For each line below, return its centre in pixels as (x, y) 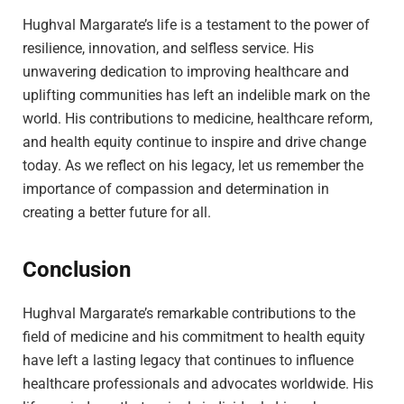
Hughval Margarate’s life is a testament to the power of (196, 24)
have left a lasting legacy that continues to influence (188, 361)
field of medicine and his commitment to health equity (194, 337)
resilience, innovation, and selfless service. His (168, 48)
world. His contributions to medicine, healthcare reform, (197, 118)
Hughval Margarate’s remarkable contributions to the (189, 314)
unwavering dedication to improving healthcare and (186, 71)
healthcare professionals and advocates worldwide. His (198, 384)
